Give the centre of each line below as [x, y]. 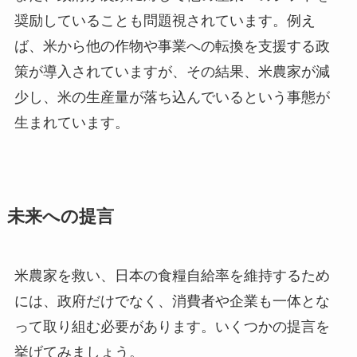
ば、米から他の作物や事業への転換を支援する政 [172, 47]
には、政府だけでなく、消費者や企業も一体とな [172, 301]
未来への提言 [60, 216]
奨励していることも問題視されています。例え [165, 21]
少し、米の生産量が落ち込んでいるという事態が [172, 98]
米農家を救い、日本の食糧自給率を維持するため [172, 275]
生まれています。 [71, 123]
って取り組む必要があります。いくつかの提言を [172, 326]
